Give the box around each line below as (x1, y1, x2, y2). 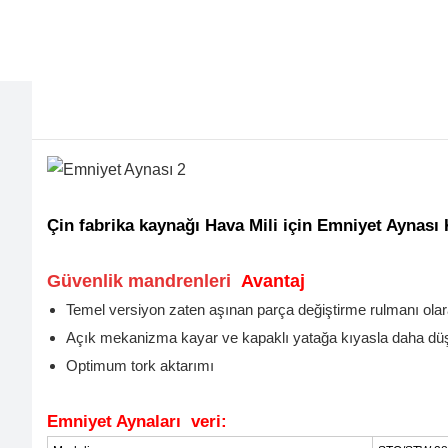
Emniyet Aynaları (47, 410, 186, 431)
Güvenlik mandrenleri (47, 270, 236, 291)
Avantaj (236, 270, 305, 291)
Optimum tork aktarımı (66, 357, 215, 374)
